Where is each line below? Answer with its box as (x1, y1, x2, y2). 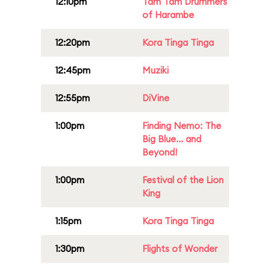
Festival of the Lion (142, 174, 224, 186)
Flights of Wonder (142, 243, 218, 254)
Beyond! (142, 146, 177, 158)
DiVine (142, 92, 169, 104)
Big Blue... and (142, 133, 201, 145)
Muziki (142, 64, 169, 76)
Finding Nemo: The (142, 120, 221, 131)
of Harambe (142, 9, 194, 20)
